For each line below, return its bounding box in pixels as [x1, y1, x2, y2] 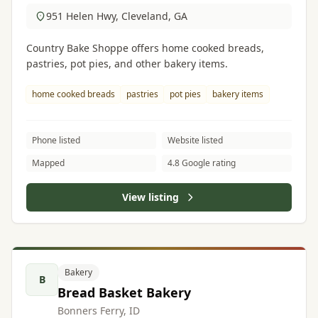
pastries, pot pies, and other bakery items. [26, 57, 228, 70]
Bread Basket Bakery [57, 284, 191, 301]
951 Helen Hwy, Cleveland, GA [46, 9, 187, 23]
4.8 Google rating [168, 157, 236, 169]
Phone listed [32, 134, 80, 146]
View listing [122, 190, 179, 204]
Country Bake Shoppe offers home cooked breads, [26, 41, 264, 55]
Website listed [168, 134, 223, 146]
